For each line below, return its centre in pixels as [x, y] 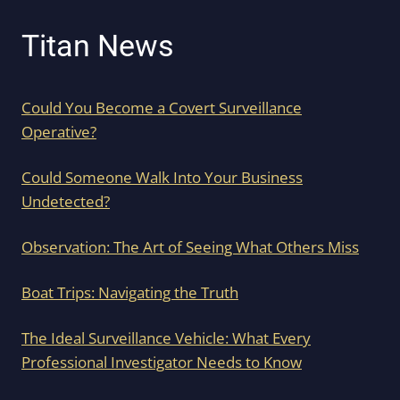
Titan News [98, 46]
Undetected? [66, 202]
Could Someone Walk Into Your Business [162, 178]
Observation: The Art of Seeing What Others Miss [190, 247]
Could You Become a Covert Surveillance [162, 108]
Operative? [59, 132]
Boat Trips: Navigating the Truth [130, 293]
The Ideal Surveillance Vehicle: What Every [166, 338]
